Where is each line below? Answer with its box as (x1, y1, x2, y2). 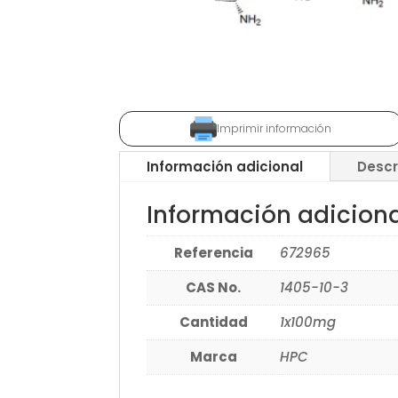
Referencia (173, 243, 253, 263)
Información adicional (147, 157, 304, 177)
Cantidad (179, 313, 248, 332)
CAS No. (186, 278, 242, 298)
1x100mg (280, 313, 337, 332)
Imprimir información (217, 121, 332, 137)
